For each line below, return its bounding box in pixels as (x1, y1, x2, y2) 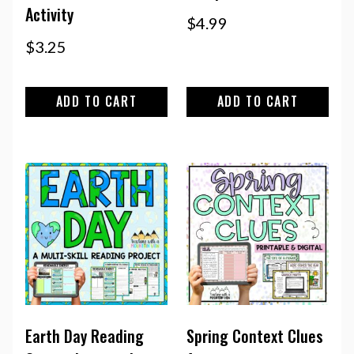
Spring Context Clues (186, 323, 323, 348)
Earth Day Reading (25, 323, 144, 348)
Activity (25, 2, 73, 27)
